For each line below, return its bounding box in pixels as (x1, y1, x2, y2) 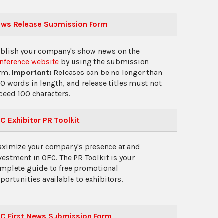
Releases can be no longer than (54, 68, 162, 77)
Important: (12, 68, 54, 77)
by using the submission (59, 57, 149, 66)
